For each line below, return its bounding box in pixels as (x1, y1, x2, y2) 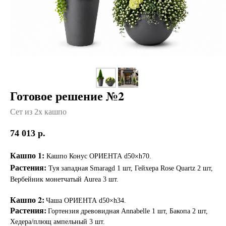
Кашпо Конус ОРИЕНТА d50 (46, 152, 135, 160)
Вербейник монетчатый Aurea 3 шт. (10, 175, 119, 183)
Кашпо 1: (10, 149, 46, 161)
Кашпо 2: (10, 193, 44, 205)
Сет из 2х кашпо (10, 107, 67, 116)
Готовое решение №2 (10, 86, 124, 104)
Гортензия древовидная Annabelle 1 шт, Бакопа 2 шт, (48, 207, 208, 215)
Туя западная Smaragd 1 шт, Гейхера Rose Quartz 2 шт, (48, 164, 213, 172)
